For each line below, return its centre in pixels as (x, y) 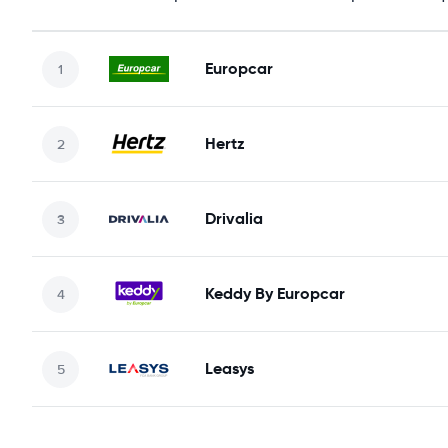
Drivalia (234, 218)
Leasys (229, 368)
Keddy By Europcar (275, 293)
